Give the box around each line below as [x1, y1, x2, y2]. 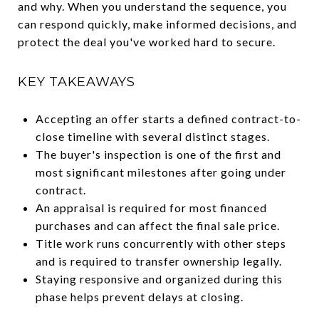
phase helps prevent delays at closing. [35, 289, 244, 303]
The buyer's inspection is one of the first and [35, 147, 281, 161]
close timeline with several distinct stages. [35, 129, 270, 143]
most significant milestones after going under [35, 164, 286, 179]
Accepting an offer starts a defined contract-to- [35, 111, 301, 125]
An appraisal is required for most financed [35, 200, 267, 214]
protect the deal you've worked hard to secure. [18, 35, 276, 48]
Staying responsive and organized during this [35, 271, 283, 286]
